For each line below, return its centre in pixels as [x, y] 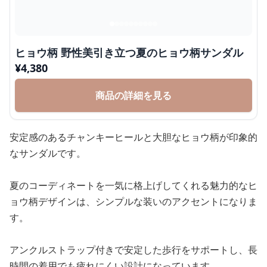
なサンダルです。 [48, 153]
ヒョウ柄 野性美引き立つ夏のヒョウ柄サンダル [129, 52]
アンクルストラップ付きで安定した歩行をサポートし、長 [133, 250]
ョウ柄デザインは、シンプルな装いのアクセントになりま [133, 201]
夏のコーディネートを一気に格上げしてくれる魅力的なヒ [133, 185]
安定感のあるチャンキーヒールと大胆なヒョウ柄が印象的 [133, 137]
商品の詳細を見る [133, 95]
